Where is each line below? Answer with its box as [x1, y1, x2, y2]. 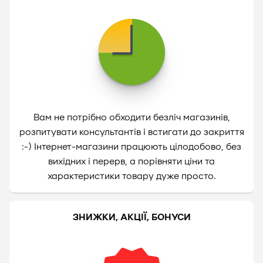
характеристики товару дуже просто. [47, 171, 216, 181]
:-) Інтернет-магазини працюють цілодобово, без [22, 141, 241, 152]
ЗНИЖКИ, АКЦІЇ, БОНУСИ [72, 212, 191, 222]
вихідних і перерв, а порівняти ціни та [48, 156, 215, 167]
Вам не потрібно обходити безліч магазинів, [33, 112, 230, 123]
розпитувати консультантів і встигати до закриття [19, 127, 244, 137]
